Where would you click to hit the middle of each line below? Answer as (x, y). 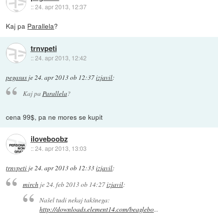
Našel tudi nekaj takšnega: (75, 200)
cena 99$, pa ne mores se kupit (54, 117)
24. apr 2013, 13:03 (61, 148)
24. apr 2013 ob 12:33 (65, 168)
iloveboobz (49, 139)
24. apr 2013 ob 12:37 (65, 77)
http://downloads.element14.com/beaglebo (97, 209)
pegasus (17, 77)
